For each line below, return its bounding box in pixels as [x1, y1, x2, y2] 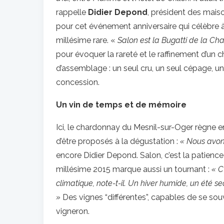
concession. [56, 77, 99, 87]
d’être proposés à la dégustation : [56, 136, 180, 146]
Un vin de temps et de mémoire [56, 100, 186, 109]
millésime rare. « [56, 35, 117, 45]
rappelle [56, 7, 88, 17]
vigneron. [56, 206, 89, 216]
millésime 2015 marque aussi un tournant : [56, 164, 211, 174]
